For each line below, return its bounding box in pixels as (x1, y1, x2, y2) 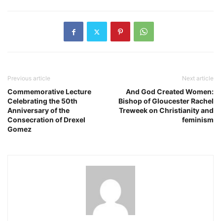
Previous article (7, 74, 50, 82)
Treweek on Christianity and (119, 106, 214, 115)
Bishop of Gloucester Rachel (118, 97, 214, 106)
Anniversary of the (7, 106, 70, 115)
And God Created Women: (126, 87, 214, 96)
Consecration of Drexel (7, 115, 85, 124)
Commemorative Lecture (7, 87, 91, 96)
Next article (182, 74, 214, 82)
